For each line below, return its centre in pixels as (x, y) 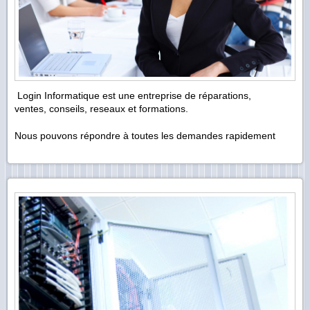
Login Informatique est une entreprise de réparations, (133, 95)
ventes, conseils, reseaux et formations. (101, 108)
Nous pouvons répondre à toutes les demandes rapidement (145, 135)
